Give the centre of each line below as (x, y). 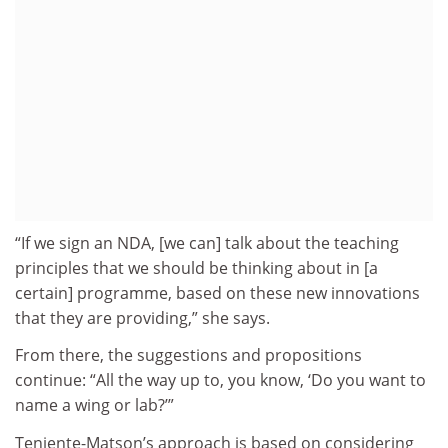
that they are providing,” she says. (142, 317)
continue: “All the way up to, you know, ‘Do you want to (220, 380)
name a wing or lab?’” (94, 405)
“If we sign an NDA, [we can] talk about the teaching (207, 242)
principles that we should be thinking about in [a (196, 267)
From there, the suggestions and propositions (188, 355)
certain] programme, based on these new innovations (217, 292)
